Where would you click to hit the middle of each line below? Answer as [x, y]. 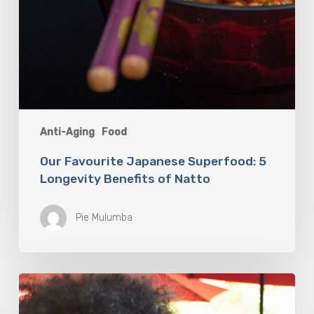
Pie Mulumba [104, 218]
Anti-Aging [67, 132]
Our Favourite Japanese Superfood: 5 [153, 162]
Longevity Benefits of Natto [125, 179]
